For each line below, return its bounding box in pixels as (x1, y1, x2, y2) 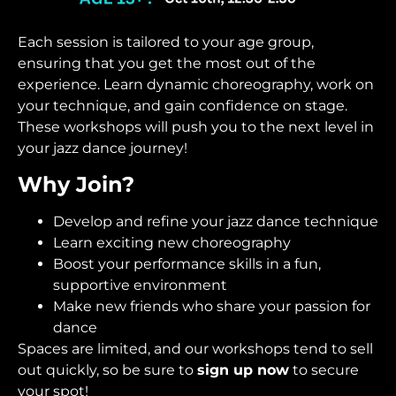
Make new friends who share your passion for (53, 297, 370, 315)
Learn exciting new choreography (53, 233, 291, 251)
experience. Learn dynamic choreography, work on (18, 76, 374, 94)
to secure (289, 361, 359, 378)
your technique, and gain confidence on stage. (18, 97, 347, 115)
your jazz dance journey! (18, 140, 187, 157)
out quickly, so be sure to (18, 361, 197, 378)
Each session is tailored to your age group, (18, 34, 314, 51)
